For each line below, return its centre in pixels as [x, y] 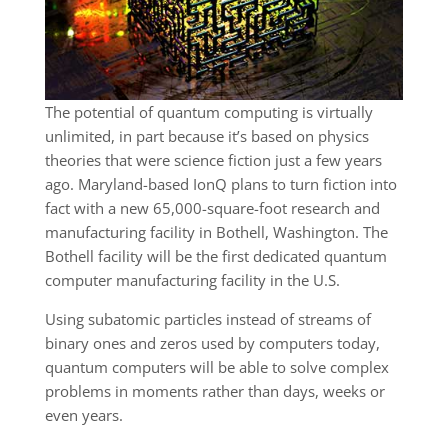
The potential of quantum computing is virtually [208, 112]
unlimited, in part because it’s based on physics [206, 136]
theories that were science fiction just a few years [213, 160]
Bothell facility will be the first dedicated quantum [215, 256]
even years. [83, 415]
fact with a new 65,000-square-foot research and [212, 208]
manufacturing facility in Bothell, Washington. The [216, 232]
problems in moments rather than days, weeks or [214, 391]
